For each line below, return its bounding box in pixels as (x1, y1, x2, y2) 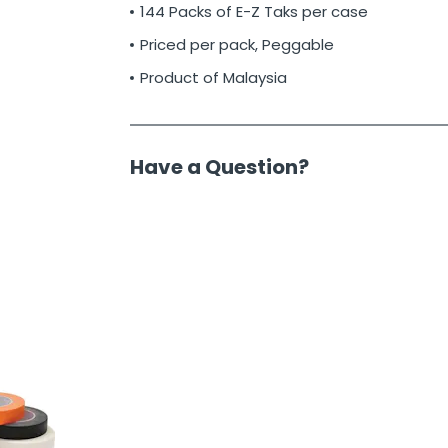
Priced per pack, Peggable (139, 34, 334, 56)
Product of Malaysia (139, 67, 287, 89)
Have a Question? (129, 153, 309, 182)
